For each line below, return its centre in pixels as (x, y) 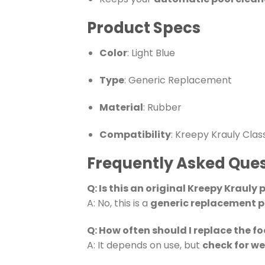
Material (121, 107)
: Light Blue (151, 53)
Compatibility (135, 134)
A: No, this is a (119, 203)
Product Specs (144, 28)
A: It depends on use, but (145, 245)
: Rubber (162, 107)
